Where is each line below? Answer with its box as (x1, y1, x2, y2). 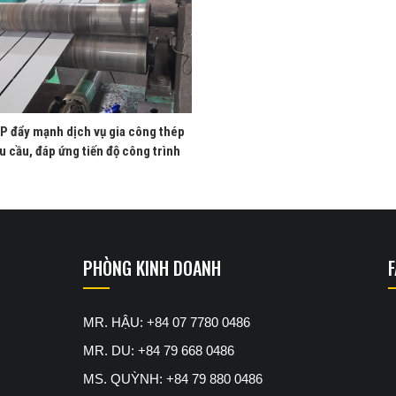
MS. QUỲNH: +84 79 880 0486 (83, 370, 263, 386)
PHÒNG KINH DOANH (83, 254, 221, 281)
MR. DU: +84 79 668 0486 (83, 342, 234, 358)
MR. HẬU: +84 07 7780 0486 (83, 314, 250, 330)
